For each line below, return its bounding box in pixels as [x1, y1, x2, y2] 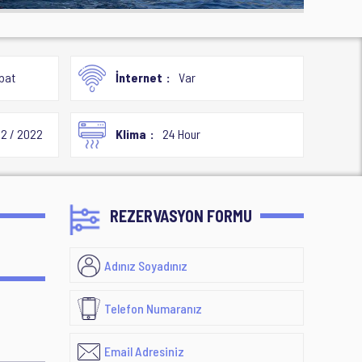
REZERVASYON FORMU [110, 206, 252, 225]
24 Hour [162, 126, 200, 141]
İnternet [115, 69, 162, 85]
